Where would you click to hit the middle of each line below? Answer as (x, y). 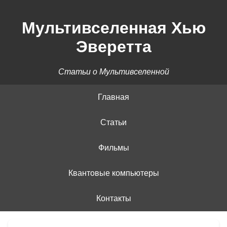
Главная (113, 97)
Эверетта (113, 47)
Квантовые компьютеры (113, 173)
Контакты (113, 198)
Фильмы (113, 147)
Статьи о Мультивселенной (113, 71)
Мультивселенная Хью (113, 28)
